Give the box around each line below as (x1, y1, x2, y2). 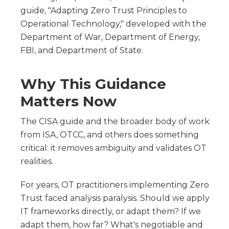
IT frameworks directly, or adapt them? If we (20, 206, 201, 216)
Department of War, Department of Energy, (20, 32, 200, 42)
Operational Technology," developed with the (20, 18, 207, 29)
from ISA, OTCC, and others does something (20, 129, 199, 140)
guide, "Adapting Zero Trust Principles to (20, 5, 187, 15)
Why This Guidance (20, 75, 166, 93)
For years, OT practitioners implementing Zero (20, 179, 209, 190)
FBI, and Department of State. (20, 45, 143, 55)
